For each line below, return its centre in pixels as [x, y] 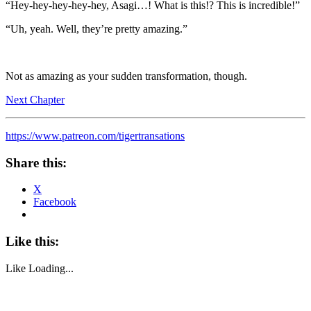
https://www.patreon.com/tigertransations [95, 135]
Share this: [36, 162]
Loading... [51, 268]
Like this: [32, 241]
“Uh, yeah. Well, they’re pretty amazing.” [96, 28]
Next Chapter [35, 99]
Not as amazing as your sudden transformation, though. [126, 76]
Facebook [55, 202]
